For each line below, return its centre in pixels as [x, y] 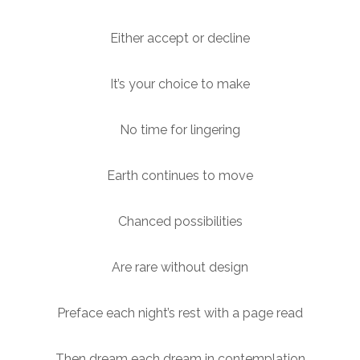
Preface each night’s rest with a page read [180, 313]
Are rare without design [180, 267]
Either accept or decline [180, 38]
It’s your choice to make [180, 84]
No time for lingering [180, 129]
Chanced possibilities [180, 221]
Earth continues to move [180, 175]
